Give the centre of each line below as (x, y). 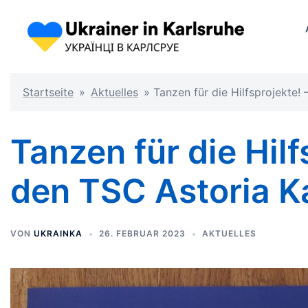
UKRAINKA (58, 233)
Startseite (48, 92)
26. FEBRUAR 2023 (142, 233)
